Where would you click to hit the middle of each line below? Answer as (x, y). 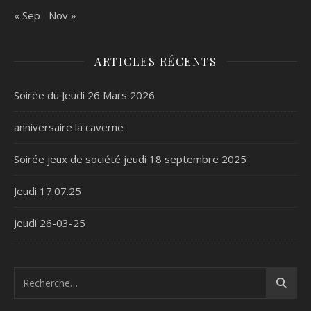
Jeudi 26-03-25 (50, 222)
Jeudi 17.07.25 (48, 191)
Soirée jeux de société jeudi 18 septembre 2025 (130, 159)
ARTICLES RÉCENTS (155, 61)
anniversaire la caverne (69, 127)
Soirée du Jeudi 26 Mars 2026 (84, 95)
